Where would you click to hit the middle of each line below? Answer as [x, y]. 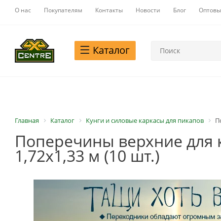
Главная [27, 120]
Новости [148, 10]
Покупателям [63, 10]
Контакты [109, 10]
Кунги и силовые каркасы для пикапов [145, 120]
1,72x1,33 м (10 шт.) [87, 156]
